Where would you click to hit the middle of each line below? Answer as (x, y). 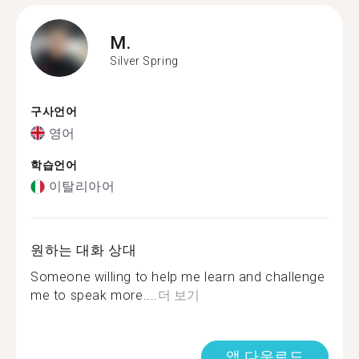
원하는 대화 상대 (84, 250)
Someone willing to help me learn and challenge (178, 277)
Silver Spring (144, 61)
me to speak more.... (95, 295)
